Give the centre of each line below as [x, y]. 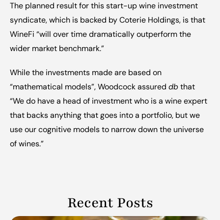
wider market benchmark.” [57, 48]
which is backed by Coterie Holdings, [114, 20]
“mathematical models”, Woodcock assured [89, 87]
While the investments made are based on [86, 72]
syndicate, [28, 20]
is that [193, 20]
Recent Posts [110, 203]
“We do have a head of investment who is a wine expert [109, 101]
